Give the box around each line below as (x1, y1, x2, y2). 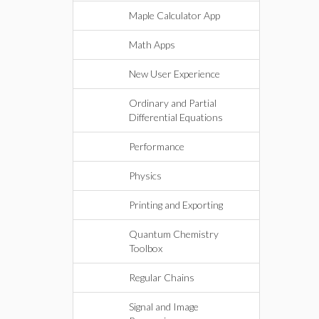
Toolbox (129, 242, 162, 254)
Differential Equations (129, 111, 223, 123)
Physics (129, 169, 162, 182)
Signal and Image (129, 300, 199, 313)
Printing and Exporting (129, 199, 223, 211)
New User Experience (129, 68, 220, 80)
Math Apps (129, 38, 175, 51)
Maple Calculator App (129, 9, 220, 21)
